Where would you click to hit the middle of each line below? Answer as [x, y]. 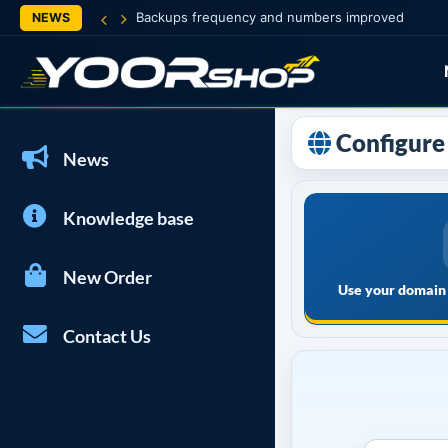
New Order [104, 277]
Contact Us [104, 336]
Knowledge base [125, 218]
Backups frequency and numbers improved [270, 17]
